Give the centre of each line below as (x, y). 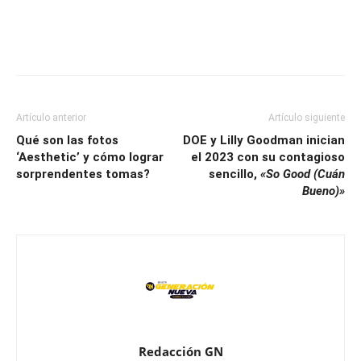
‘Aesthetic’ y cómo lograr (90, 158)
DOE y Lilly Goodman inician (264, 141)
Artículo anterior (51, 118)
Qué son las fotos (67, 141)
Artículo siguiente (307, 118)
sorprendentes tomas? (83, 174)
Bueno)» (324, 191)
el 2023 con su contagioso (268, 158)
